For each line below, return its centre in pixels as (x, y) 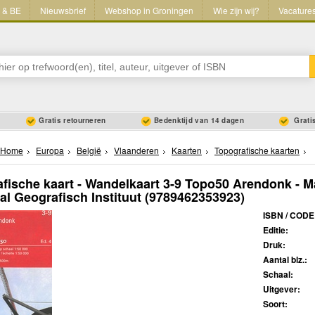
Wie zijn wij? (236, 11)
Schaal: (278, 275)
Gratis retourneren (72, 121)
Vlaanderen (136, 150)
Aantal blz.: (285, 260)
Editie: (276, 230)
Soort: (275, 304)
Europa (50, 150)
